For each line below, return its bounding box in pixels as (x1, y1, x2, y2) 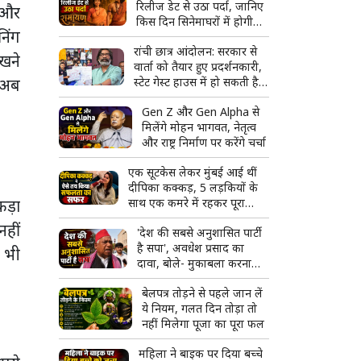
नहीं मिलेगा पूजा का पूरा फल (142, 316, 265, 332)
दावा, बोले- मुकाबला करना (137, 255, 252, 272)
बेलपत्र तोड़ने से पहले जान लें (142, 285, 263, 301)
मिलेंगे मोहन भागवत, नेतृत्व (142, 119, 257, 135)
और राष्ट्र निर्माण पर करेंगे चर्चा (142, 135, 267, 151)
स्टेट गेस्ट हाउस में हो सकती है (134, 74, 259, 90)
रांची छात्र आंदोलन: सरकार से (134, 44, 258, 60)
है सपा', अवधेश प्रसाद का (137, 240, 245, 256)
